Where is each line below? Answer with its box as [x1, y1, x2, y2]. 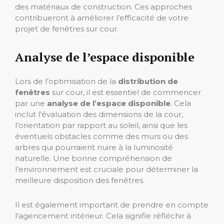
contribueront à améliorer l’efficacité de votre [15, 13, 188, 23]
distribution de [118, 76, 178, 86]
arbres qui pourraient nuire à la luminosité [15, 142, 173, 152]
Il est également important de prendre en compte [15, 200, 208, 210]
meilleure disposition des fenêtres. [15, 175, 144, 185]
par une [15, 98, 47, 108]
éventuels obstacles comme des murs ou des [15, 131, 188, 141]
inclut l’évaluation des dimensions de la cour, [15, 109, 183, 119]
